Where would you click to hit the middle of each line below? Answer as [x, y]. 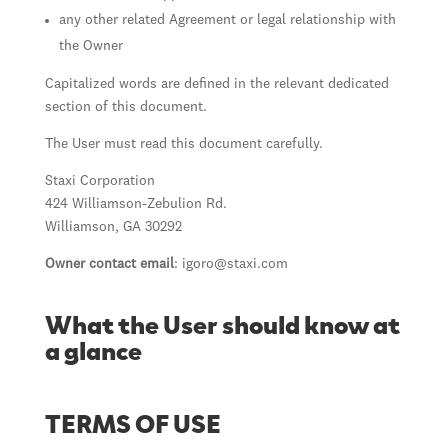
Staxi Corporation [99, 181]
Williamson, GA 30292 [113, 227]
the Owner [90, 46]
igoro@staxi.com [234, 264]
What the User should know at [222, 322]
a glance [93, 348]
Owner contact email [109, 264]
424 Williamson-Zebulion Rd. [135, 204]
